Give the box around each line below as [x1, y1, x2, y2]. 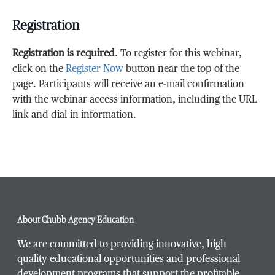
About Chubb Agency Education [17, 215, 134, 225]
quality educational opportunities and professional [17, 254, 240, 265]
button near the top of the [123, 64, 240, 74]
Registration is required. [12, 48, 118, 59]
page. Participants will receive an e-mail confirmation [12, 79, 245, 90]
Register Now [66, 64, 124, 74]
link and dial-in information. [12, 110, 137, 120]
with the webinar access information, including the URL [12, 95, 258, 105]
